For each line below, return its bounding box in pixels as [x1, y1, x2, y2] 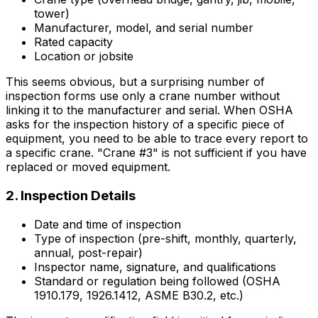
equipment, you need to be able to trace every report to [6, 131, 308, 146]
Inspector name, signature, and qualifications [34, 259, 276, 274]
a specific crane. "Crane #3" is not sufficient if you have [6, 146, 307, 160]
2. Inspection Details [6, 187, 136, 204]
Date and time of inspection [34, 216, 181, 231]
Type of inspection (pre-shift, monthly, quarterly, [34, 231, 297, 246]
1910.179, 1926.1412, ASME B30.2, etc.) [34, 287, 243, 302]
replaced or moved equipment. [6, 160, 170, 175]
